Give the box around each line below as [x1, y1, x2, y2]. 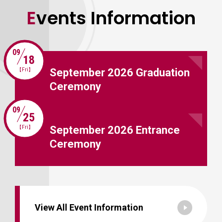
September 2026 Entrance [50, 123, 180, 136]
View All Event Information [35, 202, 143, 213]
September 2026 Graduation [50, 66, 190, 79]
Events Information [36, 5, 196, 31]
